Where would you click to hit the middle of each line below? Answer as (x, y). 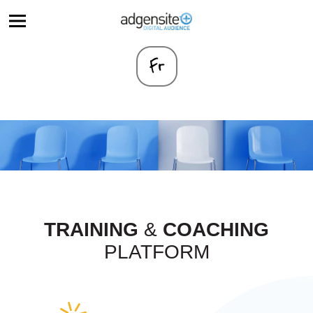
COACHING (216, 230)
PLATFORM (156, 252)
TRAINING (91, 230)
